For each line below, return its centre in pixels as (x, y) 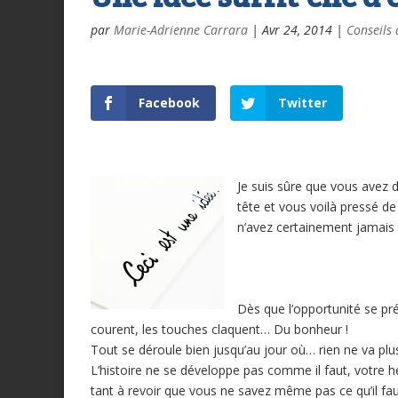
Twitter (302, 103)
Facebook (169, 103)
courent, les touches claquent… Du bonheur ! (219, 330)
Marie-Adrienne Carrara (181, 30)
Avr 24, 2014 (297, 30)
